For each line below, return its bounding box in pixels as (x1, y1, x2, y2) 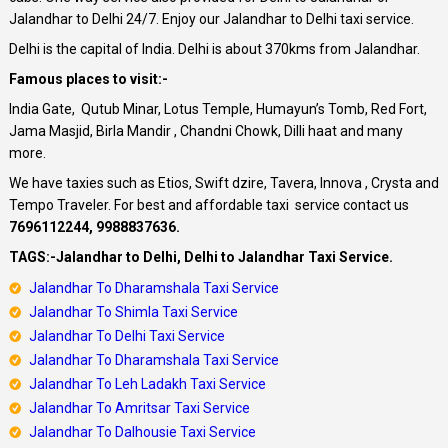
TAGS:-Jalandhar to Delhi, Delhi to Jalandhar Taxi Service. (8, 248, 393, 265)
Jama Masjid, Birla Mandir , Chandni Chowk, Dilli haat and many (8, 122, 403, 139)
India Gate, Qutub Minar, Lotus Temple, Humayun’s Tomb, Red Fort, (8, 100, 427, 117)
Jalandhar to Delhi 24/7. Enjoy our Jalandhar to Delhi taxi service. (8, 10, 414, 27)
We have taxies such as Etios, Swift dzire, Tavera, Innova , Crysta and (8, 174, 439, 191)
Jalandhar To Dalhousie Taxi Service (28, 423, 256, 440)
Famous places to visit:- (8, 70, 168, 87)
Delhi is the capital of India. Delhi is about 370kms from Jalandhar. (8, 40, 420, 57)
